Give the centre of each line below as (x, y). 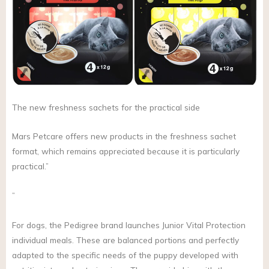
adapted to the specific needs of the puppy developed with (125, 255)
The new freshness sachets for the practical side (106, 107)
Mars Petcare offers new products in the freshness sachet (124, 136)
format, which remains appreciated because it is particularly (126, 151)
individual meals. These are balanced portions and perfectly (125, 240)
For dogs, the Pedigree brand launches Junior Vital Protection (129, 225)
